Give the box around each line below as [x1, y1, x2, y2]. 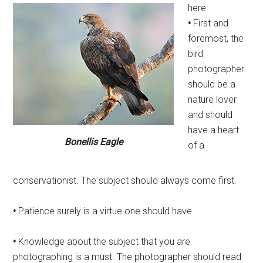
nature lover [188, 94, 237, 106]
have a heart [188, 124, 240, 136]
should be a [188, 79, 236, 90]
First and [191, 18, 229, 29]
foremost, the [188, 33, 244, 45]
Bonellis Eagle [64, 136, 123, 148]
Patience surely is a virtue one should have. [16, 205, 195, 217]
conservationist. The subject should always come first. [13, 175, 237, 187]
